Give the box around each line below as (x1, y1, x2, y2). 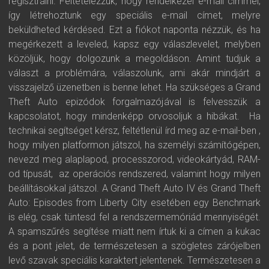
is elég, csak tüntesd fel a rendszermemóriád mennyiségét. (8, 211, 261, 223)
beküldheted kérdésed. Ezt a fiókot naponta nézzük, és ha (8, 24, 261, 35)
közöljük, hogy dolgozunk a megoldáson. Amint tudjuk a (8, 53, 261, 64)
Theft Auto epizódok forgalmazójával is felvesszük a (8, 96, 261, 107)
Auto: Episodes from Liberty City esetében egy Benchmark (8, 197, 261, 208)
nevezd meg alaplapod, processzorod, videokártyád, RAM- (8, 154, 261, 165)
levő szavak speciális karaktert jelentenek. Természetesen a (8, 255, 261, 266)
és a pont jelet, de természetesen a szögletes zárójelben (8, 240, 261, 252)
